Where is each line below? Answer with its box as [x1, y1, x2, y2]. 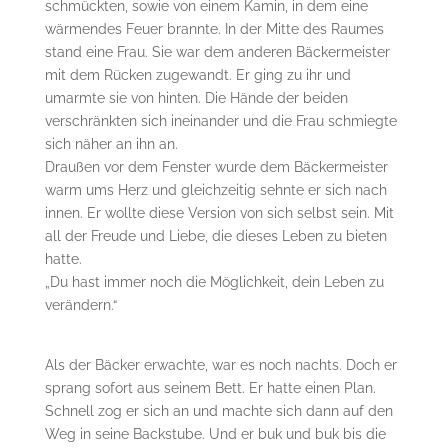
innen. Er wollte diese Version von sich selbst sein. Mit [44, 204, 394, 221]
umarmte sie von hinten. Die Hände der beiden [44, 89, 348, 106]
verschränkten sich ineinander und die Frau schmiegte [44, 112, 397, 129]
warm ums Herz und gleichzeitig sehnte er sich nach [44, 181, 387, 198]
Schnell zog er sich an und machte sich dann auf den [44, 402, 393, 419]
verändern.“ [44, 296, 121, 313]
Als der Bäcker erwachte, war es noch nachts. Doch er [44, 356, 397, 373]
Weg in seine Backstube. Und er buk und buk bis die [44, 425, 386, 442]
